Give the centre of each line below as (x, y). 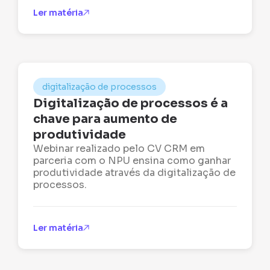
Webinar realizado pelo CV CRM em (119, 149)
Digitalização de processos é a (131, 104)
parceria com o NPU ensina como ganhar (132, 161)
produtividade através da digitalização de (135, 173)
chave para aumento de (105, 119)
